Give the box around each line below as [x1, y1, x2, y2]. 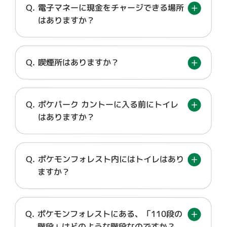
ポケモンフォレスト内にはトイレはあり [37, 153, 184, 165]
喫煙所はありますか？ [37, 56, 119, 68]
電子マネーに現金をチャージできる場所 [37, 2, 184, 14]
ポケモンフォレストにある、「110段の [37, 208, 183, 220]
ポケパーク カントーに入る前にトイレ [37, 98, 178, 110]
